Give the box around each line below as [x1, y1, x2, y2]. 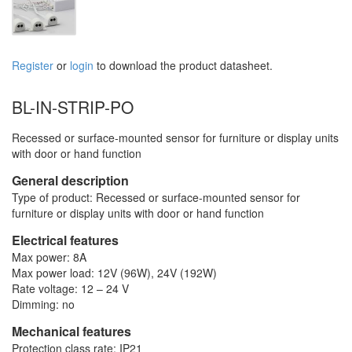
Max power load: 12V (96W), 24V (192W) [12, 265, 217, 281]
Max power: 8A [12, 249, 86, 266]
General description [12, 171, 129, 190]
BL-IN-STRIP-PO [12, 95, 134, 119]
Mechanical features [12, 322, 131, 341]
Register [12, 57, 53, 74]
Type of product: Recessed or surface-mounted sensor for [12, 189, 300, 206]
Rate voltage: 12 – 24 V [12, 280, 129, 297]
